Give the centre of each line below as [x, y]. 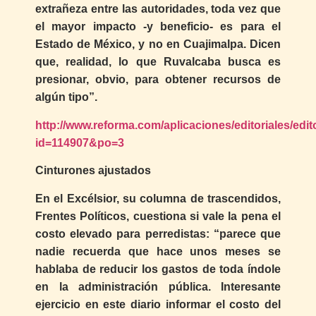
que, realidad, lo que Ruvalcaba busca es [158, 62]
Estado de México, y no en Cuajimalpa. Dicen [158, 44]
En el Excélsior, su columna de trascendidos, [158, 198]
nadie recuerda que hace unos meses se [158, 251]
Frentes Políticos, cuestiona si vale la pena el [158, 216]
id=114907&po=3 [80, 142]
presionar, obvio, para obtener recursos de [158, 80]
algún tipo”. [66, 97]
